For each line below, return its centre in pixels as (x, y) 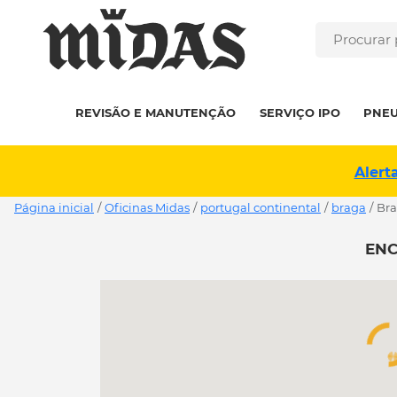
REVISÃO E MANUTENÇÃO (156, 113)
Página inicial (54, 207)
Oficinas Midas (147, 207)
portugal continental (261, 207)
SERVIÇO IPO (300, 113)
